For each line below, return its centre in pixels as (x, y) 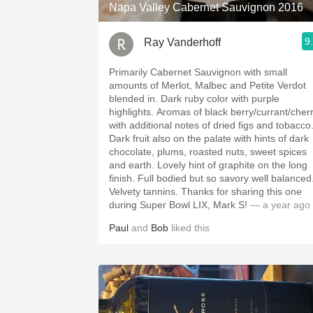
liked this (189, 228)
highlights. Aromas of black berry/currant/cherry (133, 112)
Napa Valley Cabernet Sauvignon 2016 (206, 7)
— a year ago (280, 205)
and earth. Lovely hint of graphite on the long (133, 165)
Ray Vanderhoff (182, 42)
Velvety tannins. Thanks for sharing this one (145, 191)
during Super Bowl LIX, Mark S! (180, 205)
